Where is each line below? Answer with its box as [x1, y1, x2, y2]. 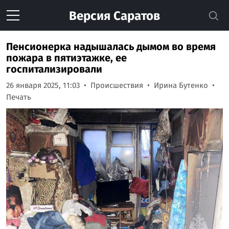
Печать [6, 93, 31, 102]
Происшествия [90, 81, 143, 90]
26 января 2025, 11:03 [6, 81, 80, 90]
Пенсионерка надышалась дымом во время [6, 40, 216, 53]
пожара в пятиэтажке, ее [6, 52, 127, 64]
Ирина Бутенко [154, 81, 208, 90]
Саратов [110, 9, 160, 23]
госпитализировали [6, 63, 102, 75]
